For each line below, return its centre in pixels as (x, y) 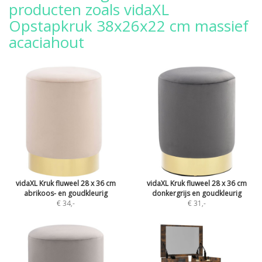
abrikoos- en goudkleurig (65, 193)
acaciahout (46, 42)
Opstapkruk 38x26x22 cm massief (129, 26)
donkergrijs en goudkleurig (196, 193)
